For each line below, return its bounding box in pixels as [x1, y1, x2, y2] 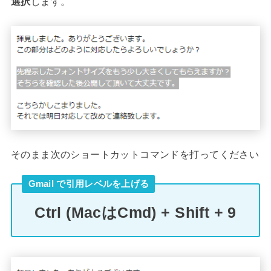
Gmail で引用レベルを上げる [28, 178, 149, 189]
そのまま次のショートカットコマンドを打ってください [10, 149, 260, 160]
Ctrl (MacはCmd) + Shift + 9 [34, 204, 237, 221]
